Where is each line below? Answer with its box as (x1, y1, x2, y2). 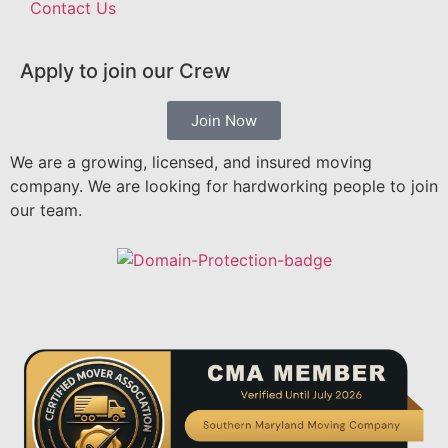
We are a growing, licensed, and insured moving (10, 152, 372, 173)
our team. (10, 200, 82, 221)
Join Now (191, 111, 257, 131)
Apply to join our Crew (20, 59, 231, 84)
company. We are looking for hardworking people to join (10, 176, 438, 197)
